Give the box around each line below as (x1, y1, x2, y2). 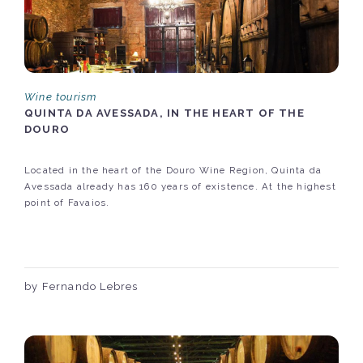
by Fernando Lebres (24, 280, 139, 293)
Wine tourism (24, 90, 97, 103)
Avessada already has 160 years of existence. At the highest (24, 180, 336, 192)
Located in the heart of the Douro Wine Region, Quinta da (24, 164, 322, 176)
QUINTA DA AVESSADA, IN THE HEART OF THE (24, 106, 305, 119)
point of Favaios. (24, 196, 110, 208)
